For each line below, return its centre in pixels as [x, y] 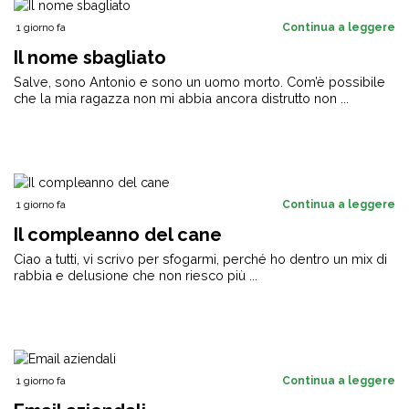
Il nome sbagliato [90, 58]
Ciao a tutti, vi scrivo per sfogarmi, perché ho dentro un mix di [200, 258]
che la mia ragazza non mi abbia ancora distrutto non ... [181, 99]
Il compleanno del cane [118, 234]
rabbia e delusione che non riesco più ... [136, 275]
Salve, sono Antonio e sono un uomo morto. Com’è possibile [199, 82]
